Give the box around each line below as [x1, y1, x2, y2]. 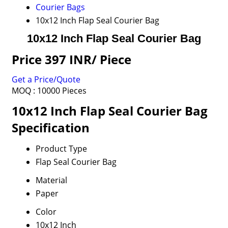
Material [35, 175, 67, 186]
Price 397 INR [11, 51, 92, 68]
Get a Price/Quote [11, 74, 80, 85]
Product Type [35, 143, 87, 154]
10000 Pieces [37, 85, 87, 96]
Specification [11, 119, 90, 136]
